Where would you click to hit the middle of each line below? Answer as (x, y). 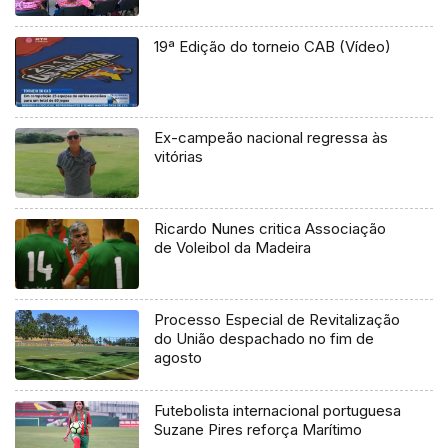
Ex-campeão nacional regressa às (271, 138)
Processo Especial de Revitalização (277, 320)
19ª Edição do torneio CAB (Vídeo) (273, 47)
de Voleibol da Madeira (233, 248)
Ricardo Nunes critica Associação (270, 229)
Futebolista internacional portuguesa (278, 411)
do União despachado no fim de (264, 339)
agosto (178, 358)
